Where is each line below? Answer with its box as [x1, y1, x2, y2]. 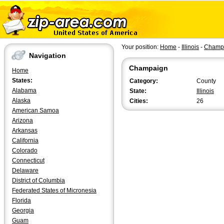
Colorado [12, 147, 37, 154]
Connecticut [12, 157, 44, 164]
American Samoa [12, 107, 59, 114]
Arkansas [12, 127, 37, 134]
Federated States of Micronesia [12, 187, 96, 194]
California [12, 137, 38, 144]
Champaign [129, 64, 168, 72]
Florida [12, 197, 31, 204]
